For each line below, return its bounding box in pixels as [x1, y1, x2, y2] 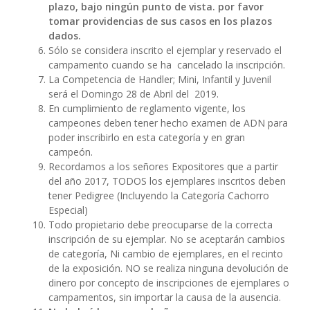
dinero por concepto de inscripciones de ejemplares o [48, 276, 289, 289]
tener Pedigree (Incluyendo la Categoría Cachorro [48, 189, 269, 202]
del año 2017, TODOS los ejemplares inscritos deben [48, 174, 286, 188]
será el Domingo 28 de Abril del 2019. [48, 87, 219, 100]
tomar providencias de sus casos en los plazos [48, 15, 272, 28]
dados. [48, 29, 81, 42]
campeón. [48, 145, 93, 158]
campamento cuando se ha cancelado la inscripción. [48, 58, 285, 71]
